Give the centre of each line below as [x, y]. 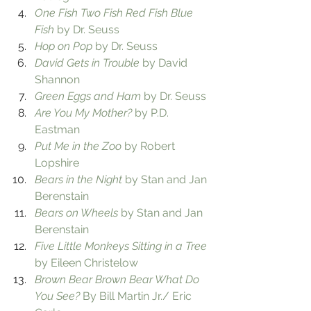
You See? [57, 296]
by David [165, 62]
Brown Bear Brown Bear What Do [118, 279]
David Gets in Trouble [87, 62]
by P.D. [152, 112]
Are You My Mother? [83, 112]
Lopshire [57, 162]
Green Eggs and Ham [88, 96]
